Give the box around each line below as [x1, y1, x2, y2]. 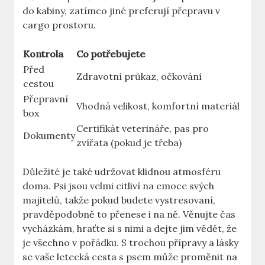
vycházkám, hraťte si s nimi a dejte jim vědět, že [22, 222, 237, 235]
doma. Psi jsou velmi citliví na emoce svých [22, 180, 215, 192]
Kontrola [23, 48, 64, 60]
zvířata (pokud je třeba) [76, 137, 182, 149]
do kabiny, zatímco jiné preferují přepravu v [22, 5, 221, 17]
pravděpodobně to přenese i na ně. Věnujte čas [22, 208, 236, 221]
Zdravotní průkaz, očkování [76, 70, 202, 83]
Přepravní [23, 93, 69, 105]
